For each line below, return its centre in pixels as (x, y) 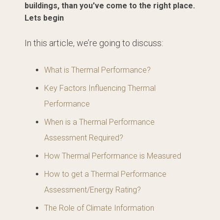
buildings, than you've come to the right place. (110, 6)
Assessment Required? (84, 138)
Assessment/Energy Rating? (93, 190)
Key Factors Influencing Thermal (100, 88)
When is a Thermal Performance (99, 122)
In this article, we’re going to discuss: (94, 43)
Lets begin (44, 18)
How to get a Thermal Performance (105, 174)
